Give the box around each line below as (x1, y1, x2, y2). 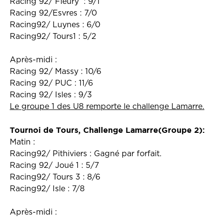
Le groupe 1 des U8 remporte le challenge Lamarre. (10, 103, 204, 110)
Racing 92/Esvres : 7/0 (10, 9, 97, 17)
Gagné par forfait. (94, 150, 162, 158)
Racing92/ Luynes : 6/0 (10, 21, 100, 29)
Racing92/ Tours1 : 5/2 (10, 33, 96, 40)
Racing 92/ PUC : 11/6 (10, 79, 93, 87)
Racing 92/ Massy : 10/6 (10, 68, 101, 75)
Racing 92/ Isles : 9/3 (10, 91, 92, 99)
